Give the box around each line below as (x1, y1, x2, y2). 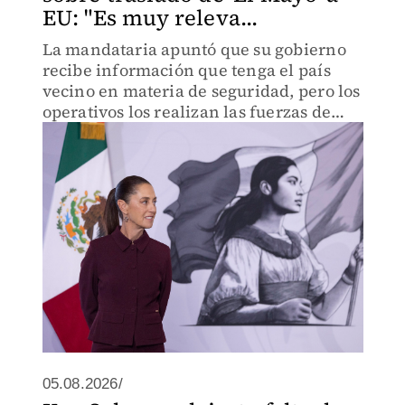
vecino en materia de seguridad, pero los (42, 80, 361, 102)
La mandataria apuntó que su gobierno (42, 38, 346, 61)
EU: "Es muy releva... (42, 3, 259, 33)
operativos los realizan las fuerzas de (42, 100, 332, 123)
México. (42, 121, 104, 144)
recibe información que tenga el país (42, 59, 331, 81)
